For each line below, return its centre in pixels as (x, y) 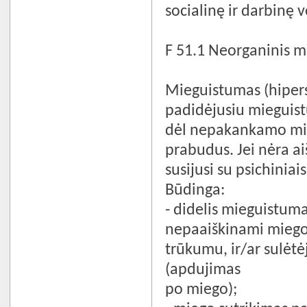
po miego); (201, 290)
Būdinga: (195, 190)
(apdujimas (203, 270)
